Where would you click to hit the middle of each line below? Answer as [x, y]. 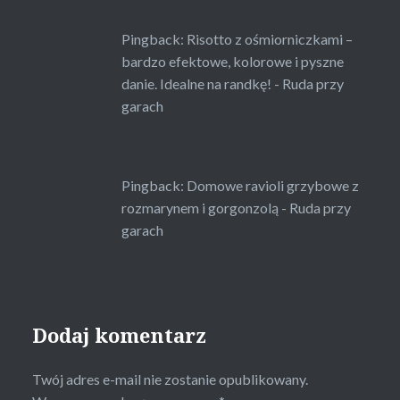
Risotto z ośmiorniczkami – [269, 38]
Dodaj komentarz [119, 334]
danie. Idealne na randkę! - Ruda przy [232, 83]
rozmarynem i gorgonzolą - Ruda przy [236, 207]
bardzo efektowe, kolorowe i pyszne [232, 61]
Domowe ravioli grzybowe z [272, 185]
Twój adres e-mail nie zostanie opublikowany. [170, 379]
